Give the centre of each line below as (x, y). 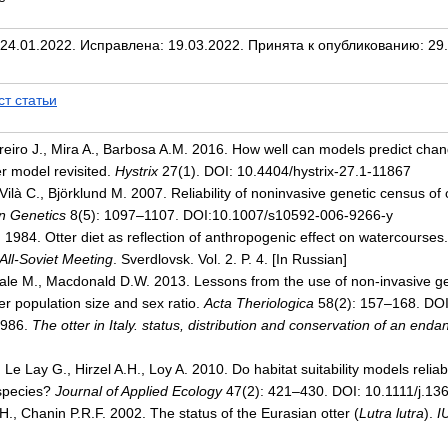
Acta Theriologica (259, 303)
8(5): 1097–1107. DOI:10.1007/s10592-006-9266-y (229, 215)
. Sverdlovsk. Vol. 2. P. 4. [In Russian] (230, 259)
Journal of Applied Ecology (138, 391)
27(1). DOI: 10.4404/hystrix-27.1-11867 (284, 171)
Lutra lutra (391, 413)
